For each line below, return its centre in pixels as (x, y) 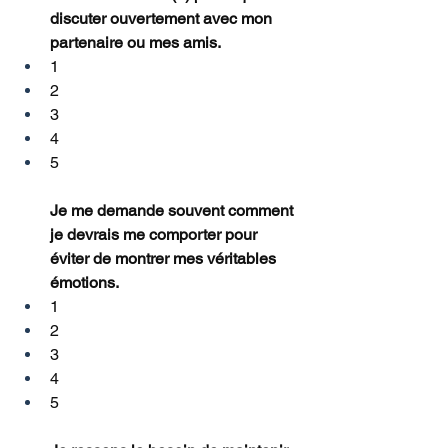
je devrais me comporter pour (155, 235)
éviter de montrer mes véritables (165, 259)
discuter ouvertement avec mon (163, 19)
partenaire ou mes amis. (135, 43)
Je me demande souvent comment (173, 211)
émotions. (84, 283)
